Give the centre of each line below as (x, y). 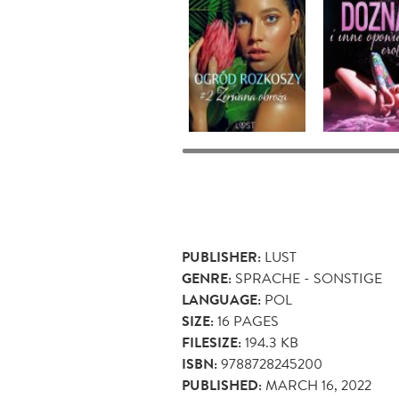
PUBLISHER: (221, 258)
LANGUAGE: (221, 301)
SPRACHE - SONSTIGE (309, 279)
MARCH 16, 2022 (318, 386)
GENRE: (207, 279)
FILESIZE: (212, 343)
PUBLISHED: (222, 386)
